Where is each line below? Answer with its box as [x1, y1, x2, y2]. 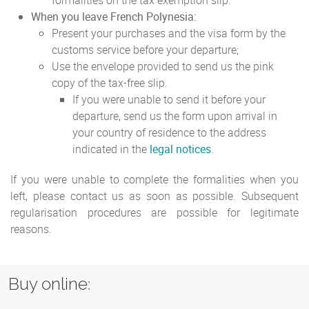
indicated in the [72, 141, 150, 157]
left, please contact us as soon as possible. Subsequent [10, 188, 299, 203]
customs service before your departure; [52, 42, 239, 57]
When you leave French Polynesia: [31, 9, 197, 24]
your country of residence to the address [72, 125, 266, 140]
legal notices [150, 141, 211, 157]
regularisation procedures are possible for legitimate [10, 205, 299, 220]
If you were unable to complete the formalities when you [10, 172, 299, 187]
